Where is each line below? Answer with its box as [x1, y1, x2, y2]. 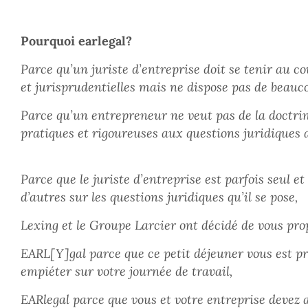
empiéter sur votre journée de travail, [21, 263, 243, 279]
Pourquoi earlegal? [21, 33, 132, 49]
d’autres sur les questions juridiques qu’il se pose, [21, 189, 301, 205]
